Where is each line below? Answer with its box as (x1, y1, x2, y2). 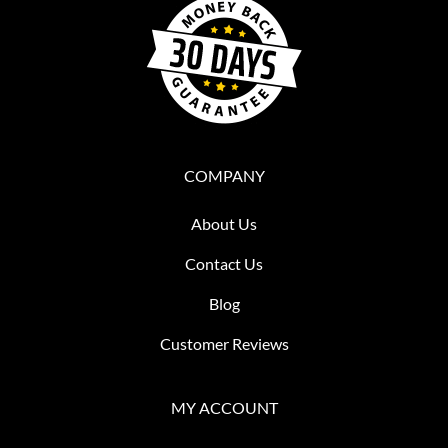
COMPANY (183, 165, 265, 185)
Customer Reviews (159, 333, 289, 353)
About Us (191, 213, 257, 233)
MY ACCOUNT (170, 397, 278, 417)
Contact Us (185, 253, 263, 273)
